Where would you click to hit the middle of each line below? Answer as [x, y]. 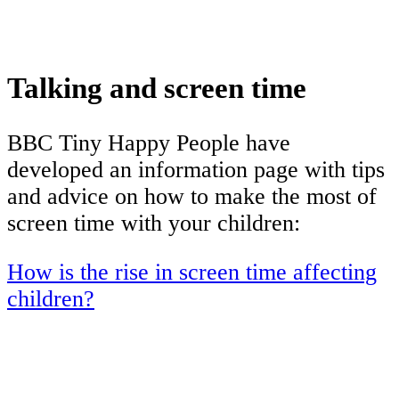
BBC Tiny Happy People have [149, 142]
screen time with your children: [154, 223]
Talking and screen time [157, 88]
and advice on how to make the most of [192, 196]
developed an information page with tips [196, 169]
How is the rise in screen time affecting [192, 273]
